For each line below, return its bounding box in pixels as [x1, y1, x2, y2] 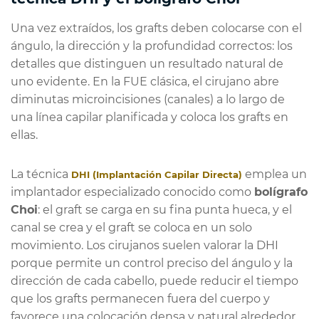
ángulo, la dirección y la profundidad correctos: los [11, 38, 293, 53]
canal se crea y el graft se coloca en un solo [11, 220, 252, 234]
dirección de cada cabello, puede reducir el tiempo [11, 273, 298, 288]
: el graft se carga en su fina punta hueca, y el [38, 202, 292, 216]
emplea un [242, 167, 307, 181]
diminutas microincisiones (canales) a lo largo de [11, 92, 285, 106]
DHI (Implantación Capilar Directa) [71, 168, 242, 180]
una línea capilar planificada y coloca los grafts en [11, 110, 288, 124]
